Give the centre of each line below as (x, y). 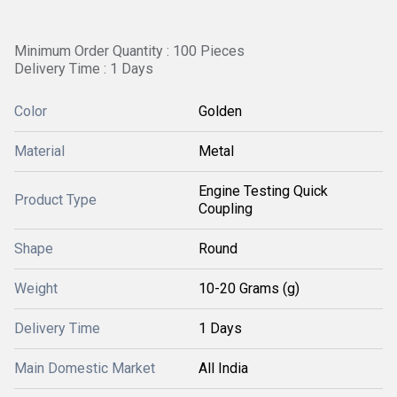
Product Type (55, 200)
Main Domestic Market (85, 368)
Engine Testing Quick (263, 191)
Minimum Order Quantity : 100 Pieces (129, 51)
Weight (36, 288)
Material (39, 151)
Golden (220, 111)
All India (223, 368)
